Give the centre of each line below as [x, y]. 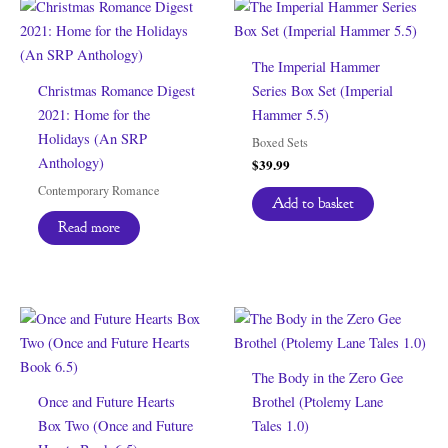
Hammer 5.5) [290, 114]
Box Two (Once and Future [115, 426]
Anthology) [70, 162]
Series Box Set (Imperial [322, 90]
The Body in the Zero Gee [327, 378]
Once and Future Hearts [106, 402]
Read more [88, 228]
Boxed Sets [279, 141]
